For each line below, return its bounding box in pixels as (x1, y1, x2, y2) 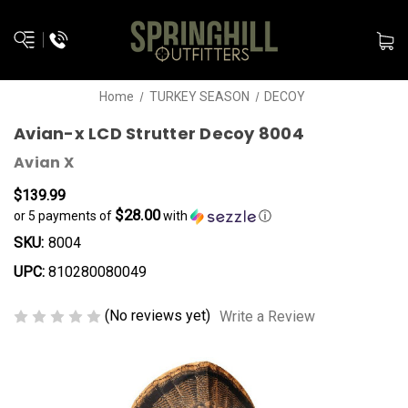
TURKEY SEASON (148, 89, 250, 104)
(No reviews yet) (105, 307, 210, 324)
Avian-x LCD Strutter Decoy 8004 (14, 122, 304, 145)
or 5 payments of (14, 209, 115, 223)
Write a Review (219, 307, 315, 325)
